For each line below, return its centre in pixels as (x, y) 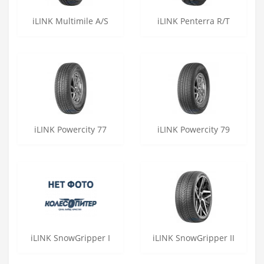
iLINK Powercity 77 (70, 129)
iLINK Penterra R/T (194, 21)
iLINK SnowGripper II (194, 237)
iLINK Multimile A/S (70, 21)
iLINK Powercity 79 (194, 129)
